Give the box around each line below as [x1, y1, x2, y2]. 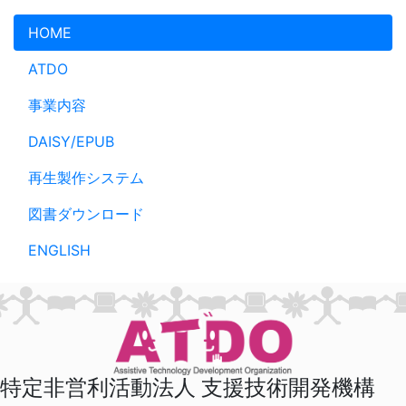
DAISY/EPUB [28, 132, 114, 150]
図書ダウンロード [28, 205, 144, 223]
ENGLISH [28, 241, 91, 259]
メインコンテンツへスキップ [13, 15, 201, 34]
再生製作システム [28, 169, 144, 187]
